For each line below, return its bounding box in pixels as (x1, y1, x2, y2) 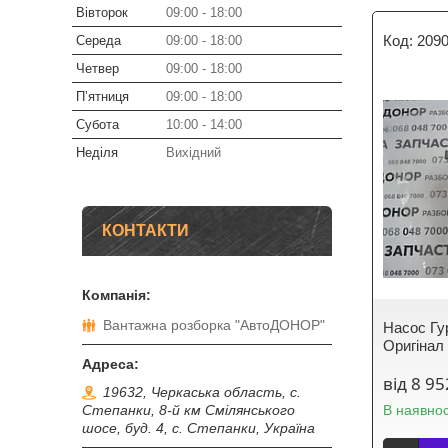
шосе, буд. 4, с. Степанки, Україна (82, 420, 315, 437)
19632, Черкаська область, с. (103, 384, 301, 401)
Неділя (76, 145, 118, 160)
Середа (76, 33, 121, 48)
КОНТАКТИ (102, 222, 189, 239)
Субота (76, 117, 119, 132)
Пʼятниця (76, 89, 129, 104)
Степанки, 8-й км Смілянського (82, 402, 295, 419)
